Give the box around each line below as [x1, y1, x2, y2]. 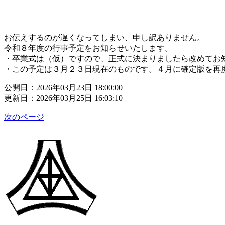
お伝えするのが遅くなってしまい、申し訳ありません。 [4, 33, 205, 42]
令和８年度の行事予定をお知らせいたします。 [4, 43, 173, 52]
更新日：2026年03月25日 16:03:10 [4, 93, 123, 102]
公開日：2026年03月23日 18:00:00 [4, 83, 123, 92]
